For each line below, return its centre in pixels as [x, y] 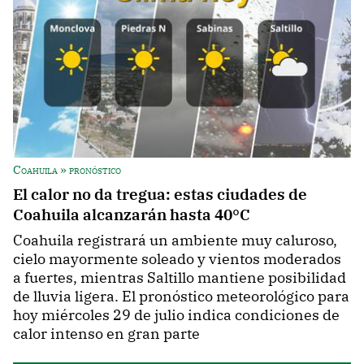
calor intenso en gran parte [106, 334]
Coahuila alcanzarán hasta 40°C [132, 214]
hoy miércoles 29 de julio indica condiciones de [176, 315]
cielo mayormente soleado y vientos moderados [177, 259]
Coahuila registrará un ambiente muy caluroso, [175, 240]
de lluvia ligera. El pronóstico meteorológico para [181, 297]
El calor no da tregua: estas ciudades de [160, 194]
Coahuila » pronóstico [67, 170]
